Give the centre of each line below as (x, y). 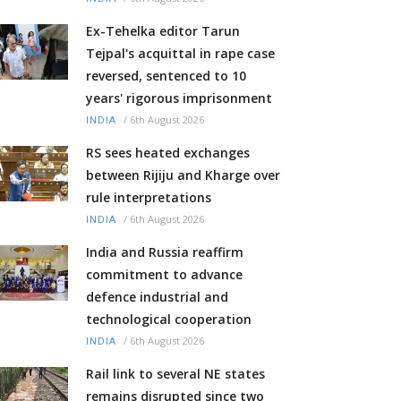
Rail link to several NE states (175, 374)
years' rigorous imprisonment (179, 98)
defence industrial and (157, 297)
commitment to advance (164, 275)
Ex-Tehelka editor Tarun (163, 31)
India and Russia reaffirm (165, 252)
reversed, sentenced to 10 (166, 76)
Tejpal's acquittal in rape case (180, 54)
